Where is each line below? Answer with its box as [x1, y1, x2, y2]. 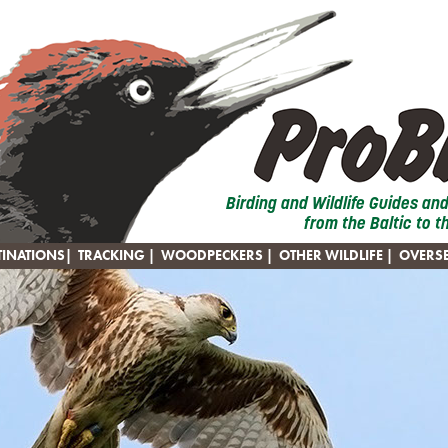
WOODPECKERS [160, 247, 263, 265]
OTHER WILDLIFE [278, 247, 383, 265]
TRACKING [77, 247, 145, 265]
